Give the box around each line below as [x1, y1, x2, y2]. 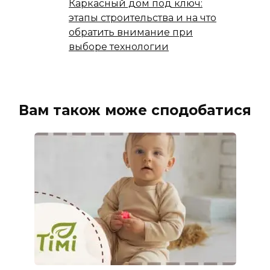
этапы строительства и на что [69, 12, 216, 24]
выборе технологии [69, 41, 169, 53]
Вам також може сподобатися [19, 102, 251, 119]
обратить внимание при [69, 27, 193, 39]
